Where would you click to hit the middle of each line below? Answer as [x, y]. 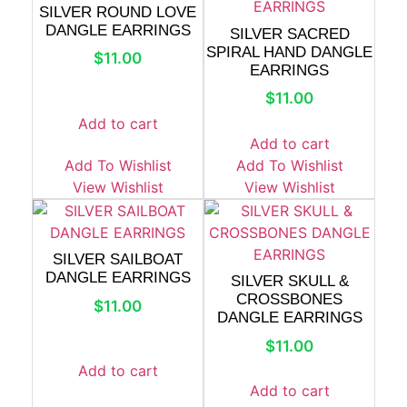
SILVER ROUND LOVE [118, 12]
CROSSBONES [289, 299]
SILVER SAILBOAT [118, 259]
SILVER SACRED [289, 34]
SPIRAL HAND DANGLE [289, 52]
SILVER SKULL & [289, 281]
